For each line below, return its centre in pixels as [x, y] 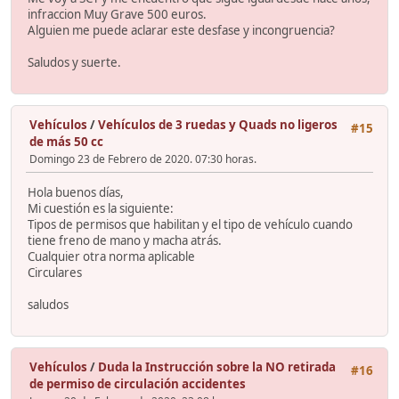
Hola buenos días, [76, 193]
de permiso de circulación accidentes [138, 384]
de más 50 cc [66, 141]
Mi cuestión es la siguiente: [101, 209]
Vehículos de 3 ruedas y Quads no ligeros [218, 124]
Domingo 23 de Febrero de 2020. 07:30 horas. [143, 159]
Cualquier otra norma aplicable [111, 257]
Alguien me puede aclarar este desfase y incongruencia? [181, 30]
